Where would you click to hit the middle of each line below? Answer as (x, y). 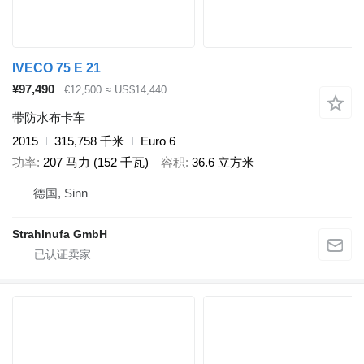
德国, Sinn (61, 193)
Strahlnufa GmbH (60, 234)
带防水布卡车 (49, 117)
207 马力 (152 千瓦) (96, 162)
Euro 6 (158, 141)
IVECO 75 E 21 (56, 68)
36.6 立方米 (223, 162)
